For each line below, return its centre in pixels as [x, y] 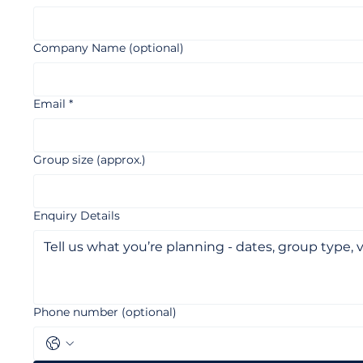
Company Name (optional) [109, 62]
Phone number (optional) [105, 327]
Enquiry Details [77, 230]
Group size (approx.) [90, 174]
